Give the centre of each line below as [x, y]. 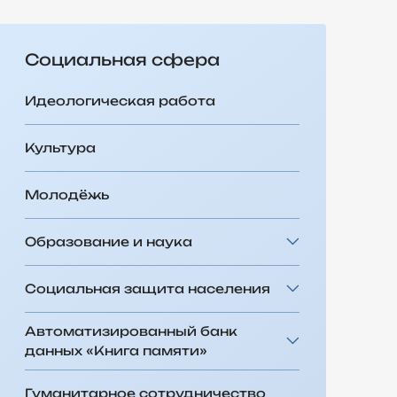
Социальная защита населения [148, 288]
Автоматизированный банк [131, 331]
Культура [60, 147]
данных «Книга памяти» [116, 350]
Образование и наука [109, 241]
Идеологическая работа [120, 100]
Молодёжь [67, 194]
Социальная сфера [122, 59]
